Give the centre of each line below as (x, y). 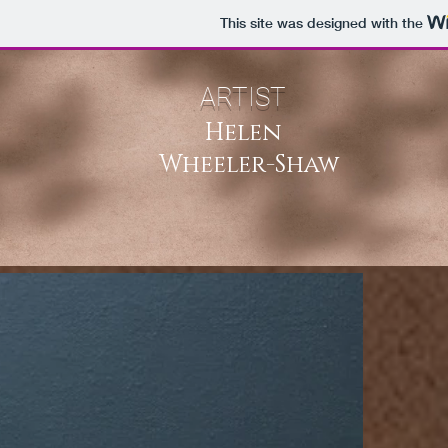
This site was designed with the (323, 23)
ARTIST (228, 97)
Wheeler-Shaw (243, 165)
